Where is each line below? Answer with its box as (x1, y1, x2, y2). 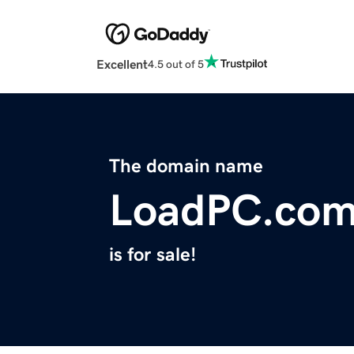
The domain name (109, 156, 263, 176)
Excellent (96, 58, 148, 71)
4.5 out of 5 (148, 58, 204, 70)
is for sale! (109, 245, 196, 265)
